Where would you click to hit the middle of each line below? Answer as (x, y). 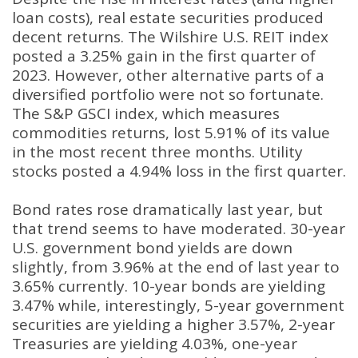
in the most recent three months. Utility (157, 152)
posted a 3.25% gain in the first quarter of (164, 56)
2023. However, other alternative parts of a (168, 75)
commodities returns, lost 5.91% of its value (171, 133)
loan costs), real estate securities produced (168, 18)
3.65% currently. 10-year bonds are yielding (169, 286)
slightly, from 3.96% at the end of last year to (176, 267)
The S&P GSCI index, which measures (146, 113)
